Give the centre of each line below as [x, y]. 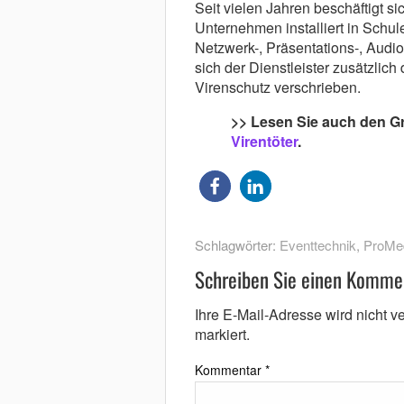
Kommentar [230, 370]
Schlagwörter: [237, 245]
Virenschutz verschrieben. [277, 87]
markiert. [222, 335]
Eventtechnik [317, 245]
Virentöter [264, 142]
